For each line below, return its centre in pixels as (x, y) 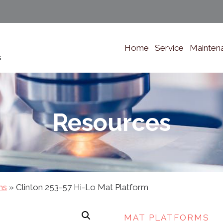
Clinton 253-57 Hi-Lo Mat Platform (82, 187)
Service (169, 48)
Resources (111, 123)
